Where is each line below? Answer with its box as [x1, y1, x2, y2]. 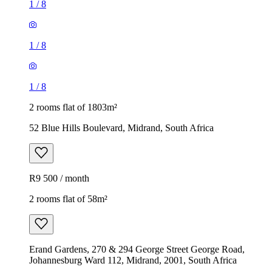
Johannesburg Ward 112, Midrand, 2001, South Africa [29, 254, 237, 265]
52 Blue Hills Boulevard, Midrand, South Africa [29, 122, 214, 133]
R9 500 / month [29, 172, 89, 183]
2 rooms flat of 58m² [29, 193, 107, 204]
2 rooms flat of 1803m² [29, 101, 117, 112]
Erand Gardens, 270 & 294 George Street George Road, [29, 243, 245, 254]
